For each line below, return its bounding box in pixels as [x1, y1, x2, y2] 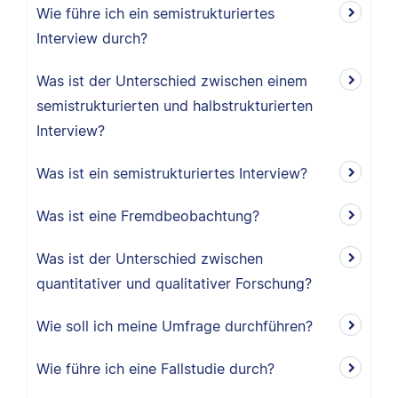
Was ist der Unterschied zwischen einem [36, 72, 307, 90]
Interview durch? [36, 29, 147, 47]
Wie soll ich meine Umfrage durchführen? [36, 317, 313, 335]
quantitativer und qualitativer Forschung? [36, 275, 312, 292]
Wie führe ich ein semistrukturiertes [36, 4, 275, 22]
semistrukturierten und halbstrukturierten [36, 97, 313, 115]
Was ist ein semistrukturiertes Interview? [36, 164, 307, 182]
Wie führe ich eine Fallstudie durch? [36, 360, 275, 378]
